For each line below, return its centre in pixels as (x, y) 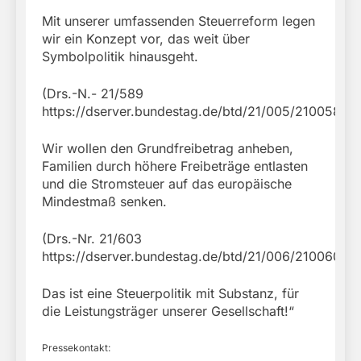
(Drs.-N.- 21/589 (93, 93)
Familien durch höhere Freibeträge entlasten (175, 166)
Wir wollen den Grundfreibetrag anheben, (168, 148)
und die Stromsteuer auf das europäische (167, 183)
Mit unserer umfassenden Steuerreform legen (178, 21)
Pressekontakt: (76, 347)
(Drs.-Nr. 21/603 (92, 238)
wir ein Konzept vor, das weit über (146, 38)
